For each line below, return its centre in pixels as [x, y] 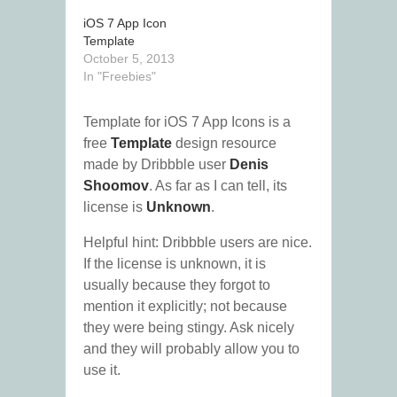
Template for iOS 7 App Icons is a [187, 122]
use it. [102, 370]
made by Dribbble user [156, 165]
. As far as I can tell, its [218, 186]
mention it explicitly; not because [185, 307]
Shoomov [116, 186]
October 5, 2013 [129, 59]
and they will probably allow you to [191, 349]
